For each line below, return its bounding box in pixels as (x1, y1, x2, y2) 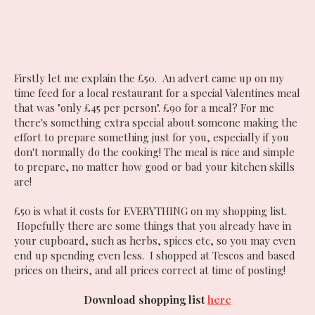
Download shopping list (84, 292, 207, 307)
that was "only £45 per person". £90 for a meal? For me (14, 101, 274, 115)
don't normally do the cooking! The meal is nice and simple (14, 145, 295, 160)
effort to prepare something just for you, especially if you (14, 130, 289, 145)
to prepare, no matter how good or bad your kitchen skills (14, 160, 295, 174)
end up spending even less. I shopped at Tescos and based (14, 248, 295, 263)
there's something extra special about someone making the (14, 115, 297, 130)
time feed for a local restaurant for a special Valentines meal (14, 86, 300, 101)
